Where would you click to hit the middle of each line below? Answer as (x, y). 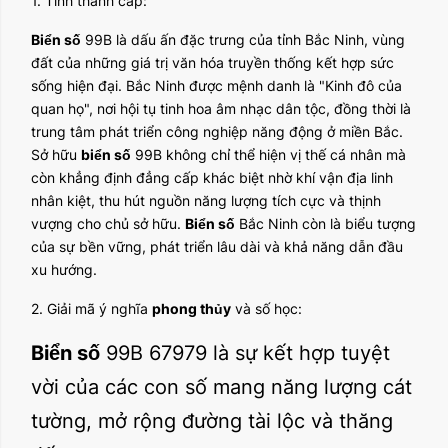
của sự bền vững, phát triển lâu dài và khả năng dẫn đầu (217, 246)
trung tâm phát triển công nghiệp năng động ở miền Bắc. (217, 131)
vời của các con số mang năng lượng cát (221, 387)
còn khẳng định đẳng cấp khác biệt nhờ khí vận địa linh (212, 177)
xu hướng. (64, 269)
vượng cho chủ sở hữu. (108, 223)
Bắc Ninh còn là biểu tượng (325, 223)
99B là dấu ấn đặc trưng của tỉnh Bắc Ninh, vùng (243, 39)
